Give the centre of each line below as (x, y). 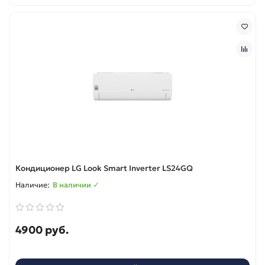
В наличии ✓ (76, 185)
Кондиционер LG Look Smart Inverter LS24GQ (104, 168)
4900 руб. (42, 230)
